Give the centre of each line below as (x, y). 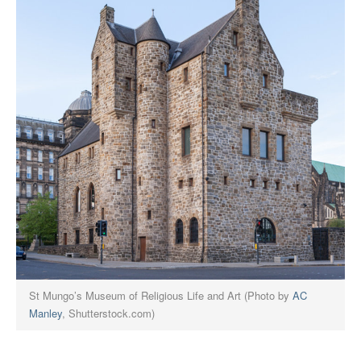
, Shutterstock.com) (109, 313)
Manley (46, 313)
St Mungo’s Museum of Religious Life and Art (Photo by (161, 296)
